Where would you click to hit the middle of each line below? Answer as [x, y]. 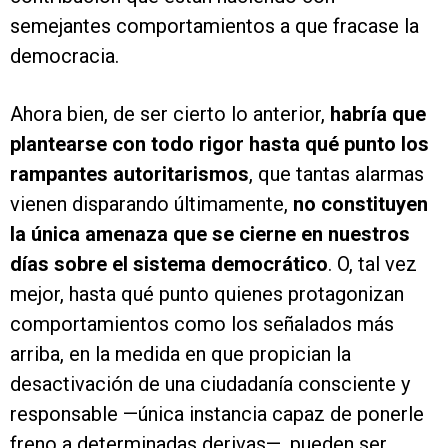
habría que [375, 114]
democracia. [64, 56]
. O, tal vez [372, 264]
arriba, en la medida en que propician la [180, 354]
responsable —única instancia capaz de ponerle [217, 414]
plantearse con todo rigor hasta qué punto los [219, 144]
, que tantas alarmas [336, 174]
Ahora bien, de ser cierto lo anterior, [167, 114]
